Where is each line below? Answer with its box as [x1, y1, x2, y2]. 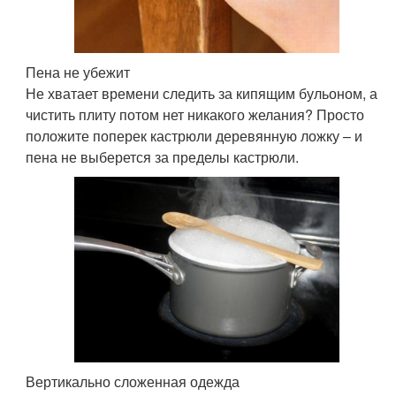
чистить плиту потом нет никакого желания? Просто [26, 104, 365, 126]
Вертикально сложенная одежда [26, 371, 240, 392]
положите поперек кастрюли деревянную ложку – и [26, 126, 363, 147]
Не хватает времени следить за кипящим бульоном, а [26, 83, 378, 104]
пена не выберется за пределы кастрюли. [26, 147, 300, 168]
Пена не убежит [26, 62, 131, 83]
